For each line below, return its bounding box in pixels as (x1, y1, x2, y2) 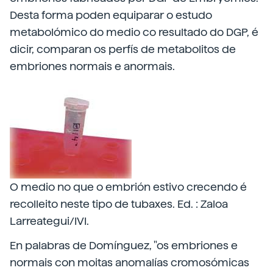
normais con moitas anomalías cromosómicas (10, 256, 249, 269)
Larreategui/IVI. (10, 214, 89, 227)
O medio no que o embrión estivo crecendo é (10, 180, 247, 193)
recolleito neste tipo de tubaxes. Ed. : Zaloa (10, 197, 228, 210)
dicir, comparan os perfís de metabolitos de (10, 43, 236, 55)
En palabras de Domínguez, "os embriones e (10, 239, 238, 252)
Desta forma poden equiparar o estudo (10, 9, 212, 21)
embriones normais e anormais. (10, 60, 175, 73)
